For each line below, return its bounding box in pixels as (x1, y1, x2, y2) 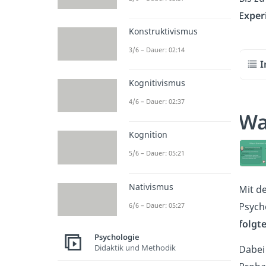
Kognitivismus (129, 77, 185, 89)
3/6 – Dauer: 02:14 (129, 45, 185, 54)
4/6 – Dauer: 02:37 (129, 97, 185, 106)
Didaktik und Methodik (94, 242, 176, 254)
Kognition (129, 129, 167, 141)
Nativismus (129, 180, 173, 192)
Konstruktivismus (129, 25, 198, 37)
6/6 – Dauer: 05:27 (129, 200, 185, 210)
